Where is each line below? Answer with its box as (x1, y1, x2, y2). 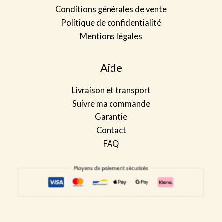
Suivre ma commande (72, 98, 150, 108)
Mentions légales (80, 31, 142, 41)
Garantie (95, 111, 127, 121)
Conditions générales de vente (55, 4, 166, 14)
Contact (96, 125, 126, 135)
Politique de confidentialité (61, 17, 161, 27)
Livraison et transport (71, 85, 151, 95)
